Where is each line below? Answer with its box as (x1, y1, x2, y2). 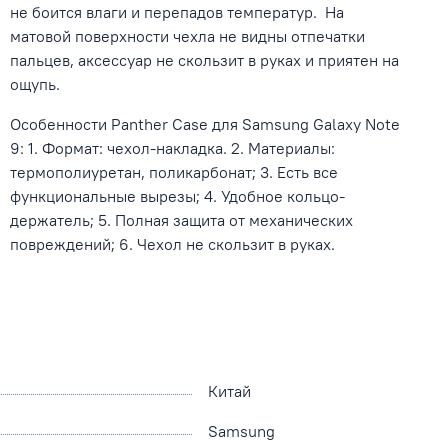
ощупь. (10, 74, 61, 95)
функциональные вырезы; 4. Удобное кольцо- (10, 186, 346, 207)
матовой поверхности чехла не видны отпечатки (10, 26, 366, 47)
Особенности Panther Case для (10, 114, 243, 135)
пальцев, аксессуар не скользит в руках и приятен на (10, 50, 400, 71)
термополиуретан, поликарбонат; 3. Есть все (10, 162, 339, 183)
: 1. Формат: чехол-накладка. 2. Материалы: (20, 138, 336, 159)
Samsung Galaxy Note (242, 114, 401, 135)
